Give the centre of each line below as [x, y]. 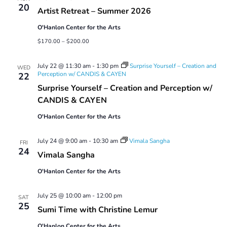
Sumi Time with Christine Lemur [97, 210]
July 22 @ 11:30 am [64, 66]
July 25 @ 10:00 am [64, 195]
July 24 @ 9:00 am [62, 141]
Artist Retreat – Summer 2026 [94, 11]
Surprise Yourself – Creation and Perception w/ [125, 88]
